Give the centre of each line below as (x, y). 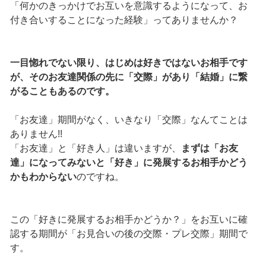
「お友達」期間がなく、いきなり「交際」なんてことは (129, 119)
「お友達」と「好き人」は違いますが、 (95, 148)
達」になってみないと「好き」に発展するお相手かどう (129, 162)
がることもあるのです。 (62, 91)
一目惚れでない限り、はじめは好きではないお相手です (129, 62)
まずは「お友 (209, 148)
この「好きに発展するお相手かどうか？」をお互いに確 (129, 219)
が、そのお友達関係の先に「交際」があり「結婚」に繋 (129, 77)
